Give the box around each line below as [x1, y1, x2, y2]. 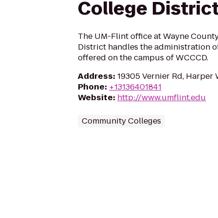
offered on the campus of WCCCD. [78, 52, 208, 63]
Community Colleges [82, 115, 161, 127]
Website [78, 92, 113, 103]
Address [78, 71, 113, 82]
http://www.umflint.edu [117, 92, 206, 103]
